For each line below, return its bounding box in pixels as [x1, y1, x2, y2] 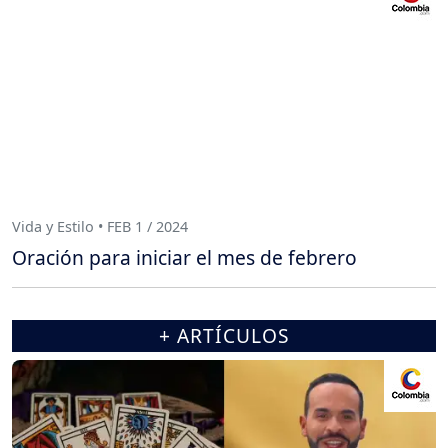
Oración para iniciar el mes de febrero [12, 244, 357, 272]
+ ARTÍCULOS [158, 322, 290, 350]
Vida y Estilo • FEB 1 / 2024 [12, 216, 188, 236]
